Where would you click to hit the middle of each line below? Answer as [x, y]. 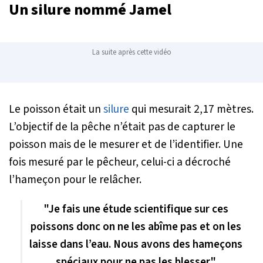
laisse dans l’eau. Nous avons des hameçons [136, 244]
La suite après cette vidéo [131, 52]
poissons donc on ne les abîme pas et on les [136, 226]
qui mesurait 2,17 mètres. [191, 109]
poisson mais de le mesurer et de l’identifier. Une [126, 144]
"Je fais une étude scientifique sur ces [136, 209]
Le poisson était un [56, 109]
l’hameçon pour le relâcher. [75, 179]
